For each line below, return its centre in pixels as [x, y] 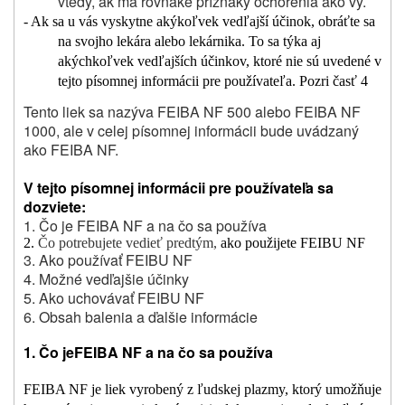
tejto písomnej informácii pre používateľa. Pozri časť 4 [212, 80]
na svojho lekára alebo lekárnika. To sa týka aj [189, 41]
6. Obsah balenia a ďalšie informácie [141, 317]
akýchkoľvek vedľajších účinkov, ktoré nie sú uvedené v [219, 61]
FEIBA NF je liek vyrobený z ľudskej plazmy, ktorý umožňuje [202, 390]
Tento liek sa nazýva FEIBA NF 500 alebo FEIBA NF [192, 112]
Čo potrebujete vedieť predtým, [127, 243]
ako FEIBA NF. [71, 150]
